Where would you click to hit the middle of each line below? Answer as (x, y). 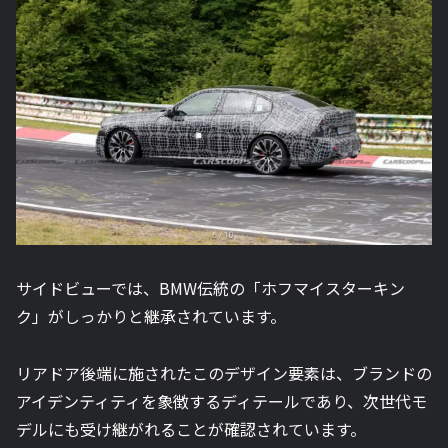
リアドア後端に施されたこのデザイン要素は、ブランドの (224, 372)
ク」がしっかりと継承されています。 (151, 315)
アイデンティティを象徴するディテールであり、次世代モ (221, 400)
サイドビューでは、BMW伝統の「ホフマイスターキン (210, 287)
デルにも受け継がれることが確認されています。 (191, 428)
